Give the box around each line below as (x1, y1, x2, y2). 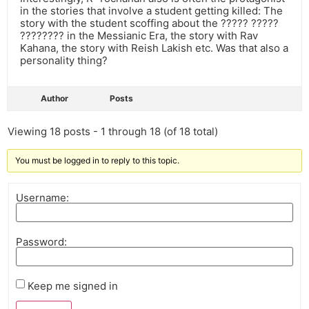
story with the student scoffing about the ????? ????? (20, 17, 279, 30)
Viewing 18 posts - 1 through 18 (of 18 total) (8, 125, 218, 139)
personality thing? (20, 54, 108, 68)
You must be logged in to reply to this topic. (15, 155, 179, 166)
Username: (16, 190, 69, 204)
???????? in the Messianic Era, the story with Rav (20, 29, 258, 43)
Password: (16, 235, 67, 248)
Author (41, 93, 68, 104)
